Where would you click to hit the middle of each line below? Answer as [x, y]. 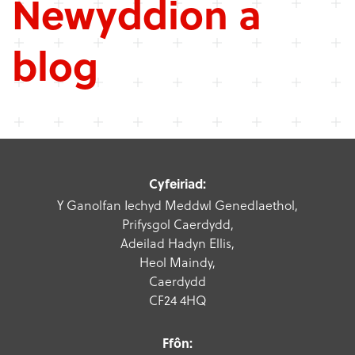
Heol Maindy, [177, 262]
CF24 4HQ [177, 300]
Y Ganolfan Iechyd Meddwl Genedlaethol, [177, 205]
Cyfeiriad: [177, 183]
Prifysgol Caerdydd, [177, 224]
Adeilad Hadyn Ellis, [177, 243]
